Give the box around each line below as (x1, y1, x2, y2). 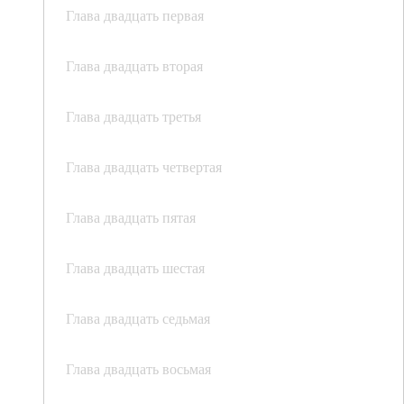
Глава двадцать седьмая (66, 308, 210, 328)
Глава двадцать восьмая (66, 359, 211, 379)
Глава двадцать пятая (66, 207, 196, 227)
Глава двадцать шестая (66, 258, 205, 278)
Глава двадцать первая (66, 5, 204, 25)
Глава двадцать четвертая (66, 157, 222, 177)
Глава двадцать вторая (66, 56, 203, 76)
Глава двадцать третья (66, 106, 201, 126)
